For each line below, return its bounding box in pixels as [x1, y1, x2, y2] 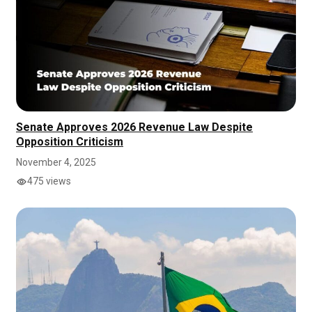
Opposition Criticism [16, 135, 123, 149]
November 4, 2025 [16, 157, 96, 169]
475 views [27, 175, 71, 187]
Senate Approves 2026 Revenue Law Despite [16, 120, 253, 134]
